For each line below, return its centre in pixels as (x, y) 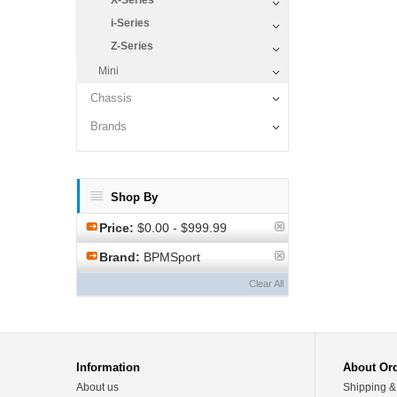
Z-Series (132, 46)
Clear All (266, 284)
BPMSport (170, 257)
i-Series (130, 23)
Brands (109, 126)
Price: (117, 228)
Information (108, 367)
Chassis (111, 98)
